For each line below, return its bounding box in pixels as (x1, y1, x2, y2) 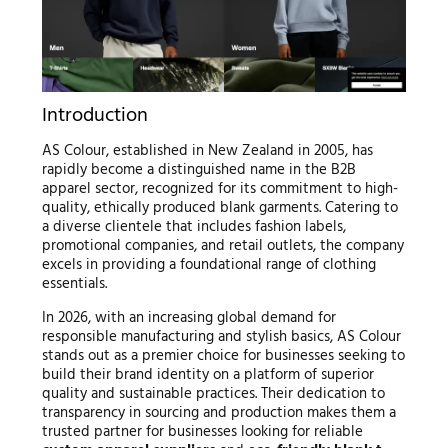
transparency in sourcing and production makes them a (41, 400, 396, 425)
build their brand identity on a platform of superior (41, 362, 374, 387)
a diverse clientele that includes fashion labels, (41, 214, 346, 239)
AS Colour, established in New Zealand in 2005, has (41, 138, 373, 163)
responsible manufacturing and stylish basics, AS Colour (41, 324, 401, 349)
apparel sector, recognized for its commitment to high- (41, 176, 398, 201)
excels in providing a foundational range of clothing (41, 252, 376, 277)
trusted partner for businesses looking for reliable (41, 419, 363, 444)
